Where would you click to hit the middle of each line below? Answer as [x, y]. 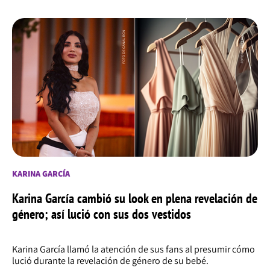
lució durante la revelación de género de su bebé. [110, 261]
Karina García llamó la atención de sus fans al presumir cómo [133, 250]
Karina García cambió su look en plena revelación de [135, 199]
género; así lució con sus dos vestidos [102, 214]
